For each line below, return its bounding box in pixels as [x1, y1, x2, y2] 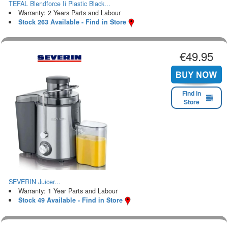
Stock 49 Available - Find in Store [18, 195, 123, 205]
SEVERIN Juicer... [9, 177, 61, 187]
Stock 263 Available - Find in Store [18, 17, 126, 26]
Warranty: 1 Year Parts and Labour [18, 186, 118, 196]
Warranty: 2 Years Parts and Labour [18, 8, 121, 17]
